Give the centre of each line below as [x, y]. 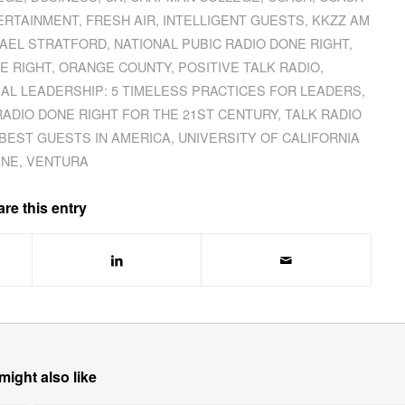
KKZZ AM [341, 19]
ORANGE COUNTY [115, 66]
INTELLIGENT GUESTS [234, 19]
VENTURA [57, 160]
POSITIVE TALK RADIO [250, 66]
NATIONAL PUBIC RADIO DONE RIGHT [232, 42]
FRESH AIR [121, 19]
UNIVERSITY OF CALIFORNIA [269, 137]
